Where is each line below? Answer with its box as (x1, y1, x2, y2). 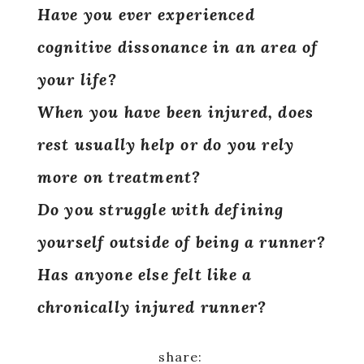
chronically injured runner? (37, 297, 267, 317)
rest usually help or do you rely (37, 134, 295, 154)
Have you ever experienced (37, 4, 255, 24)
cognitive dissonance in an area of (37, 37, 318, 57)
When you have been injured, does (37, 102, 314, 122)
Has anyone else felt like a (37, 264, 253, 284)
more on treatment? (37, 167, 201, 187)
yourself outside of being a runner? (37, 232, 326, 252)
